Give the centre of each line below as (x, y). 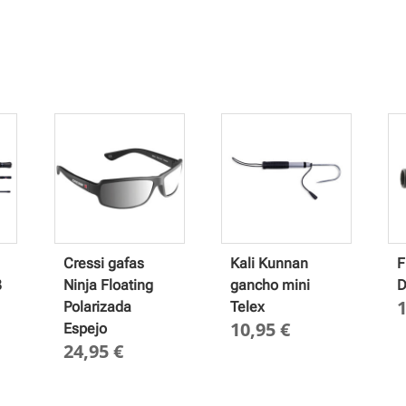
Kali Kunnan (270, 263)
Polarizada (97, 306)
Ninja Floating (108, 285)
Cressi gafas (103, 263)
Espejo (85, 328)
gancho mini (271, 285)
